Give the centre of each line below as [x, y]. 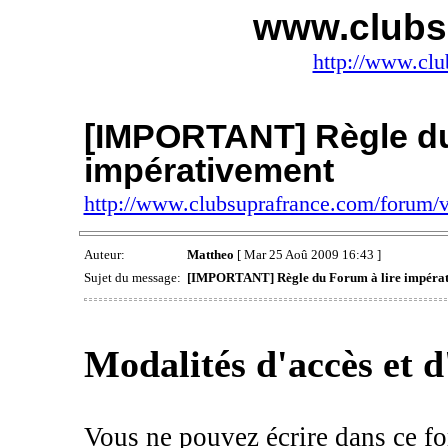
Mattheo [210, 255]
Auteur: [105, 255]
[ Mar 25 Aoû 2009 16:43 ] [307, 255]
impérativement [208, 170]
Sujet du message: [133, 278]
